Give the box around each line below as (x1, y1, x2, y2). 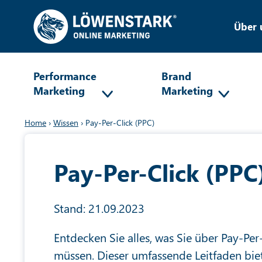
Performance (33, 68, 96, 83)
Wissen (53, 117, 78, 128)
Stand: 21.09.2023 (54, 200, 144, 216)
